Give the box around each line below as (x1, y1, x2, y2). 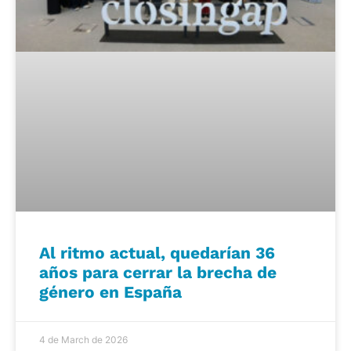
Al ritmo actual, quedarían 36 (39, 242, 275, 262)
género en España (39, 281, 182, 302)
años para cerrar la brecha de (39, 262, 277, 282)
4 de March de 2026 (39, 333, 128, 346)
